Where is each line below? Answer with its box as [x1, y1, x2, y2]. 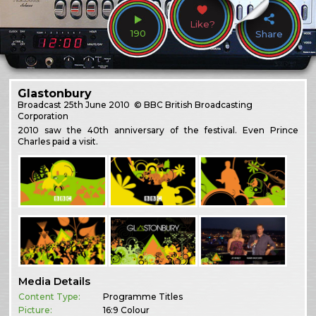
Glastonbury [18, 86, 92, 100]
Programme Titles [103, 291, 183, 302]
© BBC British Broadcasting [132, 99, 253, 110]
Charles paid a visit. [18, 135, 99, 147]
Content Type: [18, 291, 81, 302]
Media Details [18, 274, 91, 288]
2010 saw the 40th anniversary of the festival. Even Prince [18, 124, 298, 135]
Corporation [18, 110, 69, 121]
